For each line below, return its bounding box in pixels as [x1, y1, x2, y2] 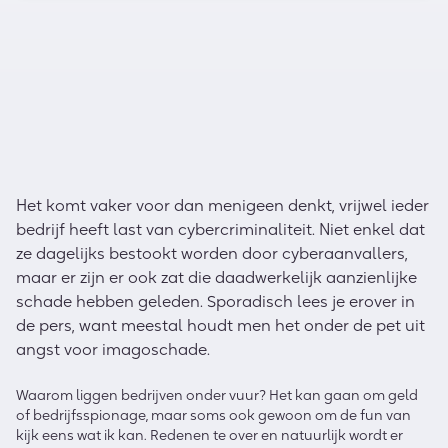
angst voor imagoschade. [16, 338, 210, 359]
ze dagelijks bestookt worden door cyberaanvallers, [16, 242, 408, 263]
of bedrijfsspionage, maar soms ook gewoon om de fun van [16, 405, 411, 424]
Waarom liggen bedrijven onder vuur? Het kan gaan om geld [16, 385, 418, 404]
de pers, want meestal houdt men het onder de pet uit [16, 314, 425, 335]
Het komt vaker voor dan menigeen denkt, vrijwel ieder [16, 194, 429, 215]
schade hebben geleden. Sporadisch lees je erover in [16, 290, 415, 311]
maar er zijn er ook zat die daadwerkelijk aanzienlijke [16, 266, 417, 287]
